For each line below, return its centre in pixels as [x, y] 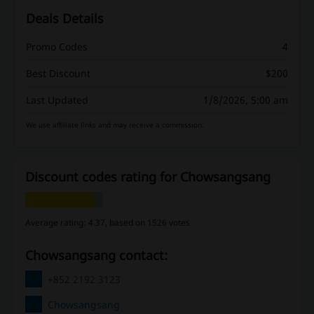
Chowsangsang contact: [100, 255]
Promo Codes [57, 47]
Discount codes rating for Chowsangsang [148, 177]
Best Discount [58, 74]
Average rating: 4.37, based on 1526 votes [108, 223]
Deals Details [65, 19]
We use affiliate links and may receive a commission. [115, 125]
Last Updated [57, 100]
